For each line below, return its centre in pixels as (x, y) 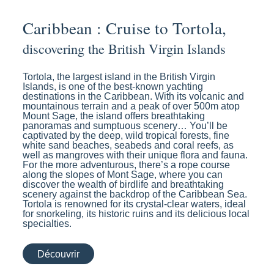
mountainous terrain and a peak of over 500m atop (131, 106)
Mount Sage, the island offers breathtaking (114, 116)
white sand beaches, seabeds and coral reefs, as (128, 146)
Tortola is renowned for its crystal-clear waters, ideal (135, 204)
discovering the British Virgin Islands (124, 49)
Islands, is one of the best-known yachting (113, 87)
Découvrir (59, 254)
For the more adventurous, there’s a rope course (127, 165)
